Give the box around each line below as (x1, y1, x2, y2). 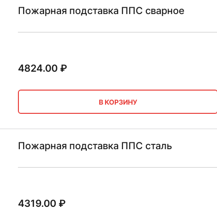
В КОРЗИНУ (98, 97, 137, 106)
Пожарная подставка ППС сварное (17, 5, 185, 16)
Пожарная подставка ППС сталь (17, 140, 172, 152)
